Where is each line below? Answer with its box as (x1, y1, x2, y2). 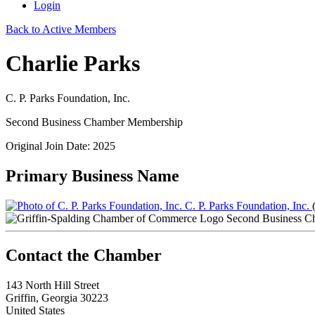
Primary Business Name (6, 166, 179, 185)
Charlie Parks (6, 51, 140, 77)
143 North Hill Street (6, 278, 99, 291)
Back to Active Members (6, 23, 116, 35)
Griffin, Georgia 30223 (6, 291, 108, 304)
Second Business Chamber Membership (6, 115, 183, 128)
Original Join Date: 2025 (6, 139, 115, 152)
